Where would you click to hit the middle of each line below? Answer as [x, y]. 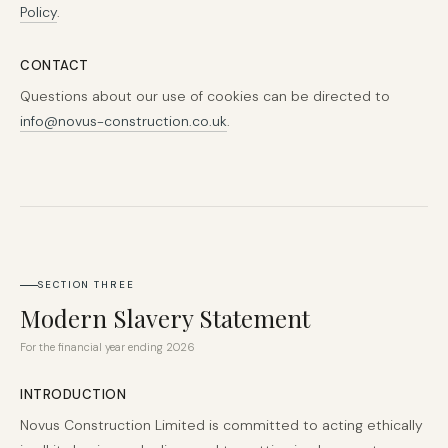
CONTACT [54, 65]
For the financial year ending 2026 [107, 347]
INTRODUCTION [73, 394]
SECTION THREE [86, 285]
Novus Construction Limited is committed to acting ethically [221, 425]
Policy [38, 12]
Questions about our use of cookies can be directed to [205, 96]
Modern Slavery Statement [165, 318]
